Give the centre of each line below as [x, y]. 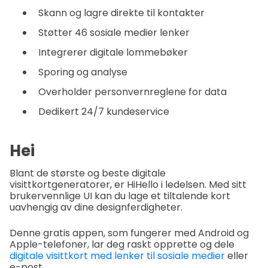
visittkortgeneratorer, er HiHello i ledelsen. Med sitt [128, 184]
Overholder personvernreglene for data [133, 92]
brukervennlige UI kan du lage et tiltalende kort [120, 196]
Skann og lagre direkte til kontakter [121, 13]
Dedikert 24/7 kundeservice [104, 111]
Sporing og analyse [83, 72]
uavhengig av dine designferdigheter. [96, 207]
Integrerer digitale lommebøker [113, 52]
